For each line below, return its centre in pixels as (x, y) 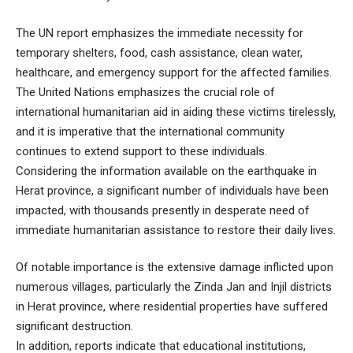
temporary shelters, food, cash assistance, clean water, (159, 52)
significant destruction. (74, 327)
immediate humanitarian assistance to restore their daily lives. (176, 230)
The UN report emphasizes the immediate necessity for (160, 33)
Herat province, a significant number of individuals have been (172, 190)
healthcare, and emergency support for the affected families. (174, 72)
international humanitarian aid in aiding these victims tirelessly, (176, 111)
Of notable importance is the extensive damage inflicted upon (175, 268)
